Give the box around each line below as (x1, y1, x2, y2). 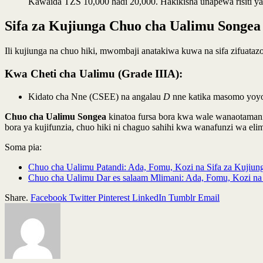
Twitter (69, 192, 96, 203)
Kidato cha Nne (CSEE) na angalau (28, 91, 163, 102)
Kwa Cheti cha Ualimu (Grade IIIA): (5, 68, 183, 80)
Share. (5, 192, 28, 203)
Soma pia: (5, 141, 42, 152)
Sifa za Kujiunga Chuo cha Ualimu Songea (5, 18, 261, 34)
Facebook (31, 192, 67, 203)
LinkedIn (132, 192, 166, 203)
